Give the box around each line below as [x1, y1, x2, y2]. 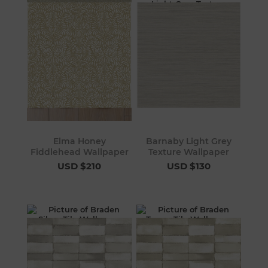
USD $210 [57, 160, 102, 172]
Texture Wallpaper [148, 146, 229, 157]
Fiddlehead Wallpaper [30, 146, 129, 157]
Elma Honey [53, 135, 106, 147]
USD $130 [166, 160, 211, 172]
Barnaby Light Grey [145, 135, 232, 147]
